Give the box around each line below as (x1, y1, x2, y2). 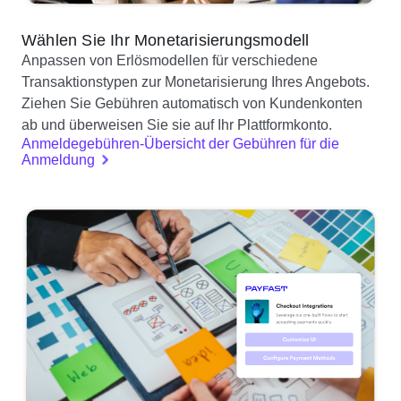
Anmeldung (21, 152, 95, 168)
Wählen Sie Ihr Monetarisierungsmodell (21, 31, 310, 50)
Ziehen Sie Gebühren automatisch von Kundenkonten (21, 96, 363, 112)
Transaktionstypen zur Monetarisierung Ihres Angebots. (21, 74, 370, 90)
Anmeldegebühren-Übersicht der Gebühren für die (21, 136, 339, 152)
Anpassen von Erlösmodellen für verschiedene (21, 53, 318, 69)
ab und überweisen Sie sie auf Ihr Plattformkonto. (21, 117, 332, 133)
